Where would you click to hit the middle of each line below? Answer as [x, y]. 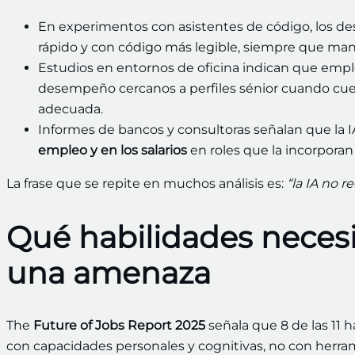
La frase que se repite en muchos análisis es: [147, 184]
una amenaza [109, 273]
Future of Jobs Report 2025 [119, 326]
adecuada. [71, 109]
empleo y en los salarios [113, 151]
